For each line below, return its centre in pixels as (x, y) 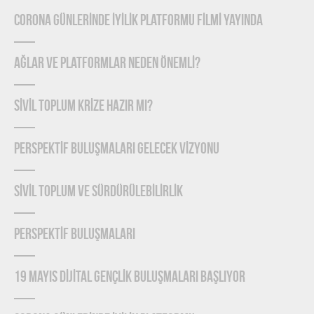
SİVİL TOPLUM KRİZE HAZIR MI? (83, 107)
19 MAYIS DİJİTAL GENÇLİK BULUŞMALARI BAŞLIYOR (130, 278)
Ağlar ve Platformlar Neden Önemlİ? (107, 64)
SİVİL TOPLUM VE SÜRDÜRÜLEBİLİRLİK (98, 192)
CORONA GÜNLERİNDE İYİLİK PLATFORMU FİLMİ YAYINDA (138, 21)
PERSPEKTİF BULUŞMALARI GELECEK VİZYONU (117, 149)
